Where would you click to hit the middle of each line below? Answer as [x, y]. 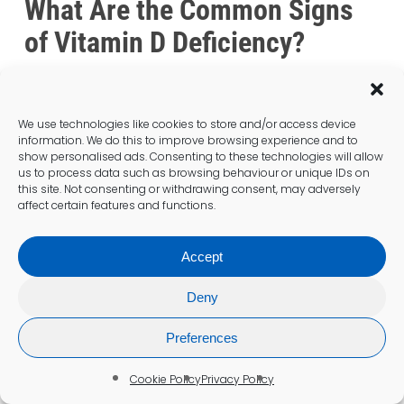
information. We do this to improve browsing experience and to [188, 140]
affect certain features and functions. [117, 205]
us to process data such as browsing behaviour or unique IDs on [194, 173]
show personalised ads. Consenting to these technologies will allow [201, 156]
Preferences [202, 337]
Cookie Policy [165, 379]
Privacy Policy [238, 379]
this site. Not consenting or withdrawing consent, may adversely [189, 189]
